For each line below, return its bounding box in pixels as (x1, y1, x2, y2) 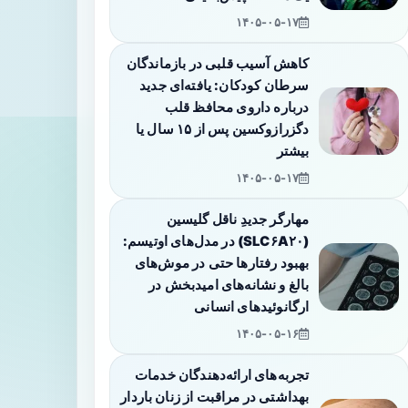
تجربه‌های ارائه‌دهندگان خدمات (135, 367, 310, 383)
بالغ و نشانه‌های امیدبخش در (148, 277, 310, 293)
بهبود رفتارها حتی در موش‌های (135, 255, 310, 271)
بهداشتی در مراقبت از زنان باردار (120, 389, 310, 405)
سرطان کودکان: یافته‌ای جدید (139, 77, 310, 94)
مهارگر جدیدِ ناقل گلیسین (166, 211, 310, 228)
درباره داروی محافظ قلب (164, 99, 310, 116)
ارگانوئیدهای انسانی (194, 299, 310, 315)
